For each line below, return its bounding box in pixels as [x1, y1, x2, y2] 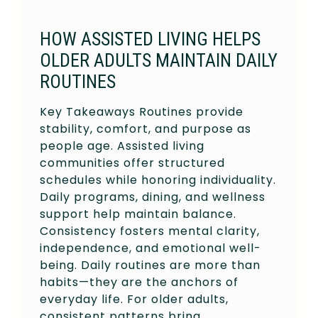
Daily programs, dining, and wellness [40, 188, 265, 205]
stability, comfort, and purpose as [40, 120, 251, 137]
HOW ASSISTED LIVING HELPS [40, 28, 261, 50]
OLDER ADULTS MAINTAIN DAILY [40, 49, 278, 71]
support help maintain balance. [40, 205, 236, 222]
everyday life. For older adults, [40, 290, 229, 307]
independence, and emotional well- [40, 239, 261, 256]
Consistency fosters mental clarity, [40, 222, 260, 239]
